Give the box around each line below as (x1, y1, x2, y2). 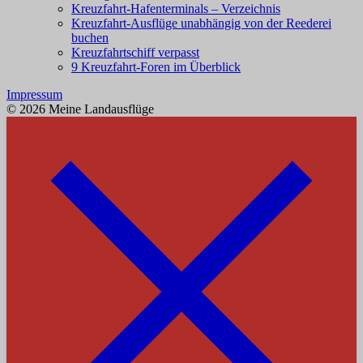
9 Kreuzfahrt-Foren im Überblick (71, 59, 241, 74)
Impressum (6, 87, 62, 101)
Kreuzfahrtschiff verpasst (71, 45, 199, 59)
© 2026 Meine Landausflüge (6, 101, 154, 116)
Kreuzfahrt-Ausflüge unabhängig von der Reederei (71, 15, 331, 30)
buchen (71, 30, 109, 45)
